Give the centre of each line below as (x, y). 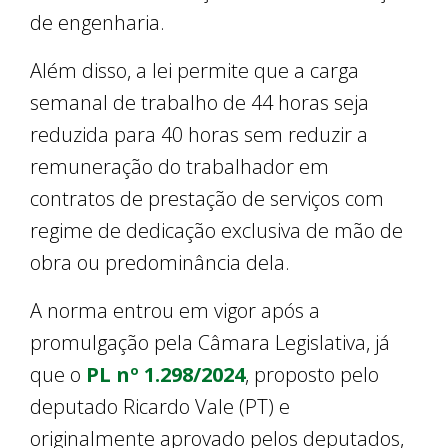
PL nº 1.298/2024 (165, 375)
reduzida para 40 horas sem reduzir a (199, 135)
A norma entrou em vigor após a (175, 311)
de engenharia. (97, 23)
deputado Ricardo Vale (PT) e (160, 407)
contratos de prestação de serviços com (207, 199)
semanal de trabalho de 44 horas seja (199, 103)
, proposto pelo (312, 375)
